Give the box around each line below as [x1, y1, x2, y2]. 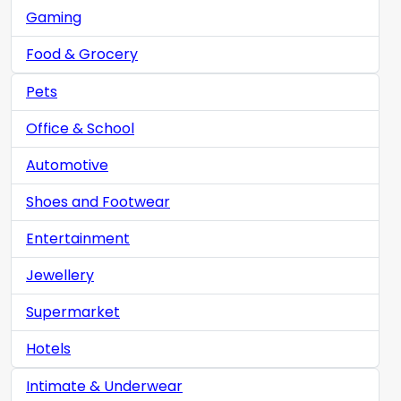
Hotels [26, 337, 71, 359]
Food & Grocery [26, 43, 138, 64]
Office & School [26, 117, 134, 139]
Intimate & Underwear [26, 375, 183, 397]
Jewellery [26, 264, 94, 286]
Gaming [26, 6, 81, 28]
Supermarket [26, 301, 120, 322]
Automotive [26, 154, 108, 175]
